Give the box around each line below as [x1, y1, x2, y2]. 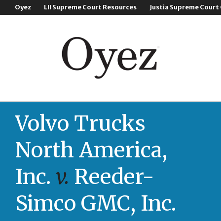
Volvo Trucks [15, 110, 146, 136]
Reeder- [69, 164, 154, 189]
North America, [15, 137, 167, 163]
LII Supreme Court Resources [44, 3, 137, 11]
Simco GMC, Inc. [15, 190, 176, 216]
